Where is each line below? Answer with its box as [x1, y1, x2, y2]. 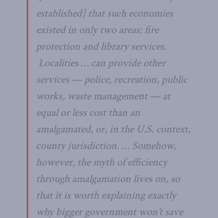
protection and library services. [36, 39, 166, 54]
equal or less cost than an [36, 105, 140, 120]
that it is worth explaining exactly [36, 188, 176, 202]
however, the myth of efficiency [36, 155, 167, 169]
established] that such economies [36, 6, 173, 20]
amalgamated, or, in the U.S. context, [36, 122, 190, 136]
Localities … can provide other [36, 55, 165, 70]
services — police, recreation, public [36, 72, 187, 87]
